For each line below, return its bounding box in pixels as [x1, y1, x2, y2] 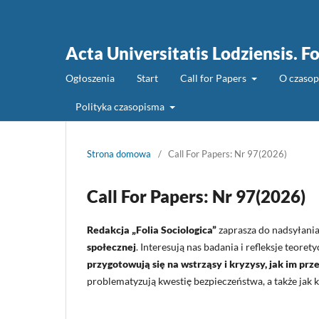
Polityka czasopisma [75, 100, 167, 113]
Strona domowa [87, 147, 151, 159]
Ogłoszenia [66, 71, 115, 84]
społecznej [87, 240, 136, 253]
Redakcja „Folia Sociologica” [87, 223, 216, 236]
